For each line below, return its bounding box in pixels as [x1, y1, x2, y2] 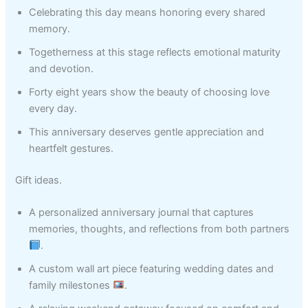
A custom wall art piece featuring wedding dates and [29, 262, 274, 275]
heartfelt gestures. [29, 142, 114, 155]
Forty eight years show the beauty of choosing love [29, 85, 270, 98]
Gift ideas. [15, 173, 63, 186]
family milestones [29, 278, 113, 291]
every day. [29, 102, 78, 115]
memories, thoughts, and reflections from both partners [29, 222, 290, 235]
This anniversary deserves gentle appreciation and [29, 125, 265, 138]
